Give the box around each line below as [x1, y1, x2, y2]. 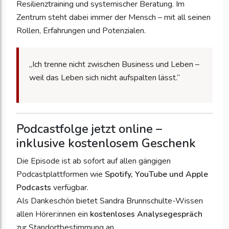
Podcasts [16, 182, 51, 194]
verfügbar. [51, 182, 88, 194]
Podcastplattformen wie [16, 169, 105, 180]
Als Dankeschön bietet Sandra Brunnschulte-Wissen [16, 195, 203, 207]
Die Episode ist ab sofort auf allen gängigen [16, 155, 171, 167]
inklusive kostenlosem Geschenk [16, 135, 196, 152]
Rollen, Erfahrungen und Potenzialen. [16, 25, 146, 37]
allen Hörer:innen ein [16, 209, 90, 220]
